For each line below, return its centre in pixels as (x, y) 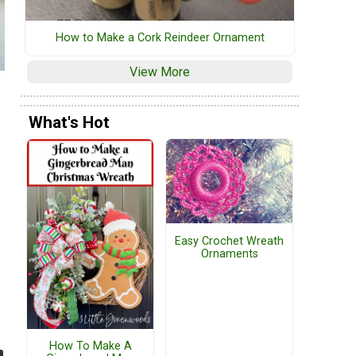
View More (160, 72)
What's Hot (69, 122)
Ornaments (229, 253)
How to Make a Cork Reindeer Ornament (160, 37)
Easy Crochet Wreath (229, 241)
